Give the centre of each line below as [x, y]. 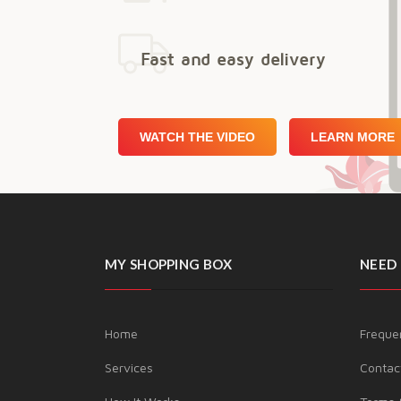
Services [129, 367]
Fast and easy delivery [233, 59]
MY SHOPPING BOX [169, 264]
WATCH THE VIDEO [197, 137]
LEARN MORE [376, 137]
